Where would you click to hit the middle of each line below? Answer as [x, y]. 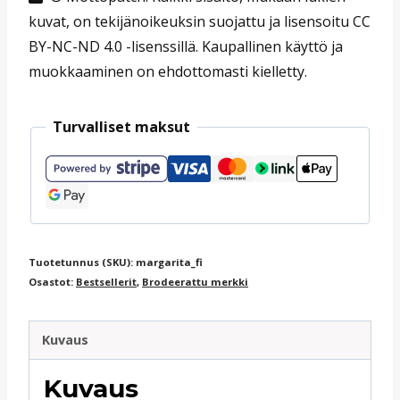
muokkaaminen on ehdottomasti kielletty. [168, 71]
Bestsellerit [106, 282]
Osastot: [52, 282]
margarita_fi [169, 262]
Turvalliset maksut [121, 127]
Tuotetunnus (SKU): [82, 262]
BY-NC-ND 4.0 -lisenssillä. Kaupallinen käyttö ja [186, 46]
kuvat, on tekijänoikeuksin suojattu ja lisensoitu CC [200, 21]
